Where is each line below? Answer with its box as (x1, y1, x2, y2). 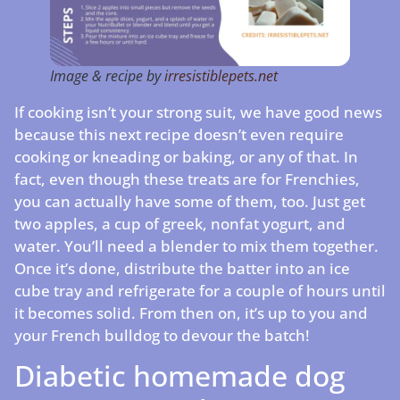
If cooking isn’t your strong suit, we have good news (14, 101, 382, 122)
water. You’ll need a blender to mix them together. (14, 235, 379, 256)
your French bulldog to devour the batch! (14, 324, 310, 346)
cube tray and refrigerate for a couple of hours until (14, 279, 386, 301)
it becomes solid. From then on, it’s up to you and (14, 302, 368, 323)
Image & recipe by (50, 65, 164, 86)
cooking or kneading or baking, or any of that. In (14, 146, 358, 167)
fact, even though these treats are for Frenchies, (14, 168, 360, 189)
